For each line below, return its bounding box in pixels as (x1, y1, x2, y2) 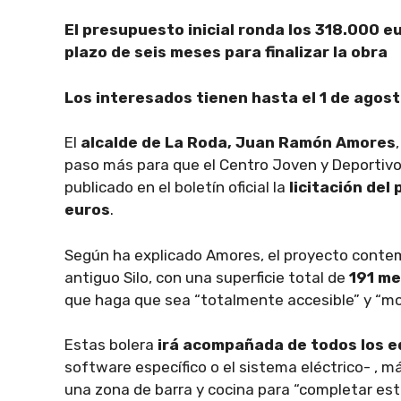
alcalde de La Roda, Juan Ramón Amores (81, 133, 396, 151)
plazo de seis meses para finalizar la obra (64, 43, 388, 61)
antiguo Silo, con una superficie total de (64, 268, 349, 286)
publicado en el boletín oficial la (64, 178, 289, 196)
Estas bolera (64, 336, 158, 354)
